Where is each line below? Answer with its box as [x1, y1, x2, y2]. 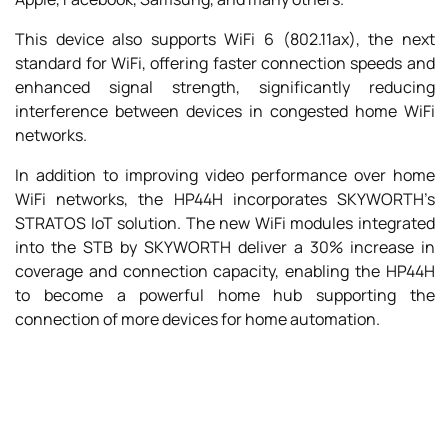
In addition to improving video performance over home [15, 164, 435, 186]
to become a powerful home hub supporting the [15, 284, 435, 306]
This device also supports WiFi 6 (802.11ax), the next [15, 28, 435, 50]
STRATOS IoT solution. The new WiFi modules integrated [15, 212, 435, 234]
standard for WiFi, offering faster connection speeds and [15, 52, 435, 74]
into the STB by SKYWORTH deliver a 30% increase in [15, 236, 435, 258]
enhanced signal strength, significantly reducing [15, 76, 435, 98]
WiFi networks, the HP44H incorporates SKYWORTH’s [15, 188, 435, 210]
